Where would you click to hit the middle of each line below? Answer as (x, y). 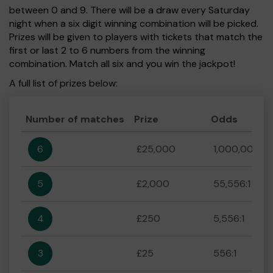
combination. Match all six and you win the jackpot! (122, 64)
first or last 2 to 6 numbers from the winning (107, 50)
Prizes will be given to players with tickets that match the (136, 37)
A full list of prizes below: (63, 83)
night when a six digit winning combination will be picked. (134, 23)
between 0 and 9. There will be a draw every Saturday (129, 10)
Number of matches (75, 119)
